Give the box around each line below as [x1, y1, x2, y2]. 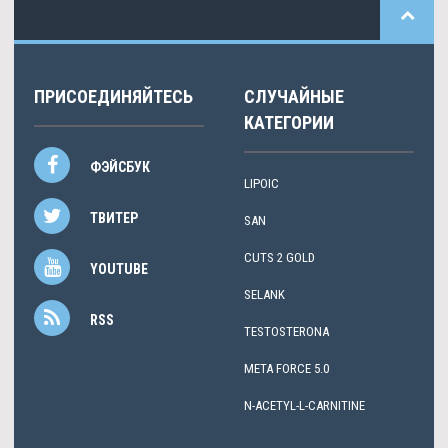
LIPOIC [244, 176, 279, 192]
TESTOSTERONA [244, 324, 329, 340]
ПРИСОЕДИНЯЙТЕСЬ [34, 86, 193, 108]
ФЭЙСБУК [90, 159, 150, 176]
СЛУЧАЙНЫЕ [244, 86, 344, 108]
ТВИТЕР [90, 210, 138, 227]
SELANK [244, 287, 285, 303]
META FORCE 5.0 [244, 361, 329, 377]
